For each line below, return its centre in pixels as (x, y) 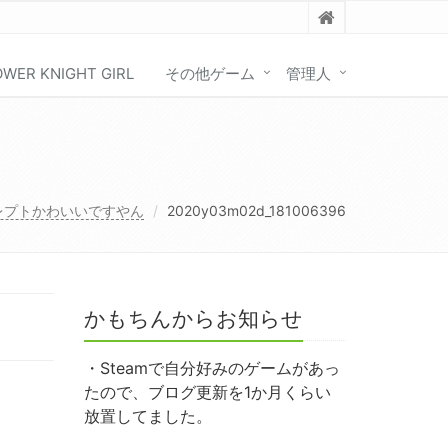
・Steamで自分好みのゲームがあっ (211, 368)
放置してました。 (147, 416)
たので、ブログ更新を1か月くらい (207, 392)
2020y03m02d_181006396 (256, 210)
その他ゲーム (210, 73)
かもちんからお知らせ (193, 319)
